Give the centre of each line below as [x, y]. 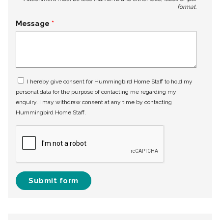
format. [187, 7]
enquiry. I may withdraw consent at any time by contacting [94, 102]
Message [33, 24]
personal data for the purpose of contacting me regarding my [96, 92]
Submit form [54, 181]
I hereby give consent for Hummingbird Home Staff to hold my [109, 82]
